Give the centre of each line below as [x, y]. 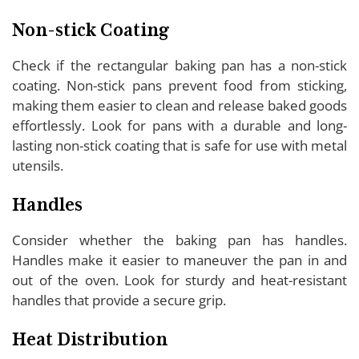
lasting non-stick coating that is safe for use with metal [179, 145]
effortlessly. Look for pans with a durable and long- [179, 125]
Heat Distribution [90, 339]
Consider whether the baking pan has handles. [179, 240]
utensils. [38, 165]
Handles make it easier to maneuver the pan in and [179, 260]
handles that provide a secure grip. [119, 300]
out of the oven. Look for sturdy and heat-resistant [179, 280]
